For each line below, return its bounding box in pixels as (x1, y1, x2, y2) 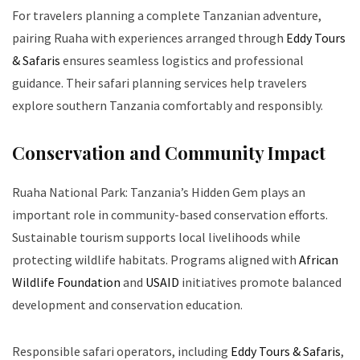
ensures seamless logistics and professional (60, 52, 304, 69)
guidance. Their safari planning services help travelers (12, 75, 307, 92)
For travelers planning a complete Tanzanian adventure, (12, 7, 321, 24)
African (299, 252, 338, 268)
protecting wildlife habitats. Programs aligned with (12, 252, 299, 268)
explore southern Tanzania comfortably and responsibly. (12, 97, 323, 114)
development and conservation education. (12, 297, 243, 313)
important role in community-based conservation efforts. (12, 207, 328, 223)
